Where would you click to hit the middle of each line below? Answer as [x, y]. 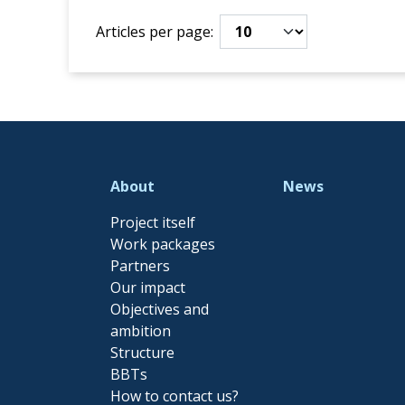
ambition [141, 331]
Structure [143, 353]
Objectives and [160, 309]
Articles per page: [154, 32]
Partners [141, 266]
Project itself [153, 222]
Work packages [163, 244]
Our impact [148, 287]
